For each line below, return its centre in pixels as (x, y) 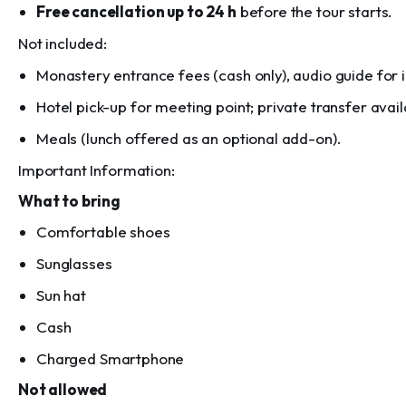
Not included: (63, 43)
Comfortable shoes (103, 232)
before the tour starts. (314, 11)
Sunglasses (74, 263)
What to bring (70, 201)
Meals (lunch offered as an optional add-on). (189, 138)
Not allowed (63, 389)
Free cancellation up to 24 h (136, 11)
